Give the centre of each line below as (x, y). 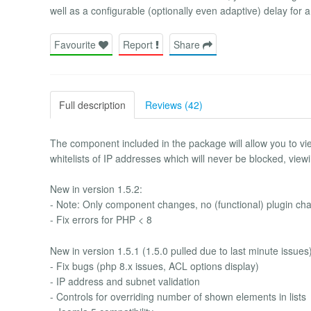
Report (139, 44)
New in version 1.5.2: (96, 189)
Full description (92, 104)
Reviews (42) (174, 104)
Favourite (76, 44)
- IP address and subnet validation (125, 281)
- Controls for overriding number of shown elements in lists (178, 296)
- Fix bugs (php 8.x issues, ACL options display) (154, 266)
